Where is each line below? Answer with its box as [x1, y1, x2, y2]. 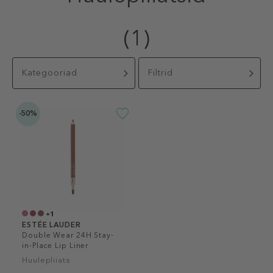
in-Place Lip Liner [22, 241, 89, 250]
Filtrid [147, 68, 173, 78]
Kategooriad [22, 68, 77, 78]
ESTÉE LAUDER [22, 221, 81, 229]
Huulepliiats [22, 255, 71, 264]
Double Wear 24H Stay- [22, 231, 114, 239]
